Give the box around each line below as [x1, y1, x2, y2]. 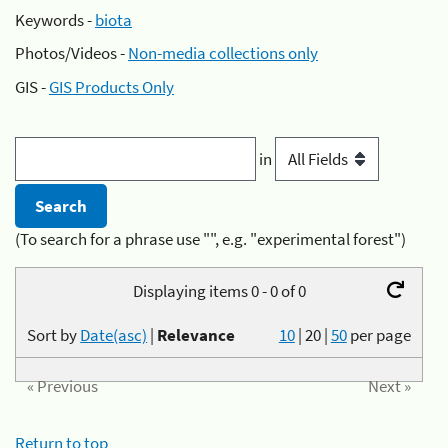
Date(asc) [80, 323, 148, 346]
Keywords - [15, 8, 95, 31]
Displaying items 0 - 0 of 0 [132, 279, 306, 302]
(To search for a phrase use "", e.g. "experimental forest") [15, 228, 406, 251]
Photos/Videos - [15, 42, 128, 64]
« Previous [27, 375, 99, 398]
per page [349, 323, 411, 346]
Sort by [27, 323, 81, 346]
